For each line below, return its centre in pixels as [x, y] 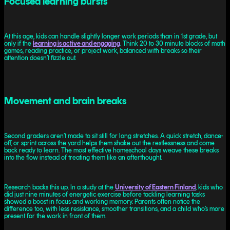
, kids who [209, 187]
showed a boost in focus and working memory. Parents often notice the [102, 202]
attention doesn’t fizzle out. [40, 57]
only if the [18, 43]
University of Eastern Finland [155, 187]
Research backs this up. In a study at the [60, 187]
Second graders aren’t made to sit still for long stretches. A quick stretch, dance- [114, 136]
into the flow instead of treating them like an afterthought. [83, 157]
